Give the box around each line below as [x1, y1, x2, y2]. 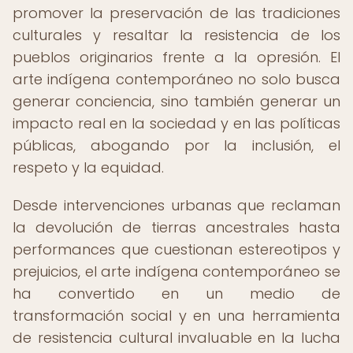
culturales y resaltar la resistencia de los [13, 25, 340, 45]
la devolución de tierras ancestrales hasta [13, 217, 340, 237]
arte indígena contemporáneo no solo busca [13, 69, 340, 89]
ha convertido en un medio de [13, 284, 340, 303]
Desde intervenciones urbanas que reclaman [13, 195, 340, 215]
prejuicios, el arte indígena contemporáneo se [13, 262, 340, 281]
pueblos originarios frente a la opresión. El [13, 47, 340, 67]
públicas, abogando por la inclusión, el [13, 136, 340, 155]
